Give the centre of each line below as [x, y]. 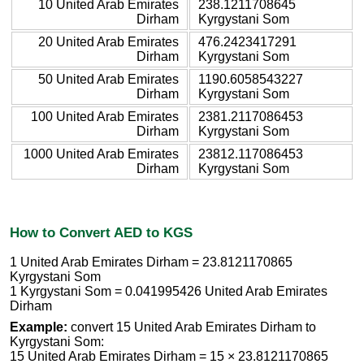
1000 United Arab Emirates [101, 154]
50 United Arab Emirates [108, 79]
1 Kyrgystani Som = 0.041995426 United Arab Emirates [169, 292]
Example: [39, 327]
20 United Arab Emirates [108, 41]
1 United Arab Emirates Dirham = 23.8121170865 [151, 262]
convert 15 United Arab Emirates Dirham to [192, 327]
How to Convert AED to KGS [101, 232]
